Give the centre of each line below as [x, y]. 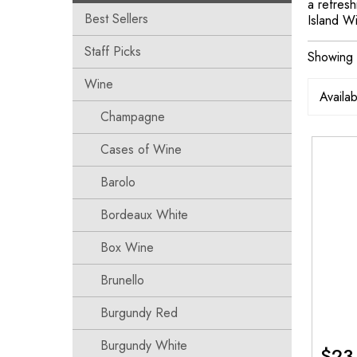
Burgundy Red [139, 313]
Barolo [118, 182]
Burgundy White [143, 345]
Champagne [132, 117]
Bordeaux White [144, 215]
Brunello [122, 280]
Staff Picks [112, 51]
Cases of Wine [141, 149]
